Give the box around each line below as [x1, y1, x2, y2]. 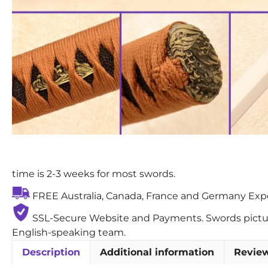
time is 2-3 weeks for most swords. [12, 167, 175, 179]
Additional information [100, 246, 214, 258]
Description [22, 246, 80, 258]
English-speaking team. [12, 226, 126, 238]
